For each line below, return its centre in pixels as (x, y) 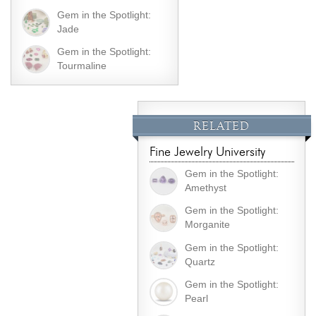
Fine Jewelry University (207, 152)
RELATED (222, 126)
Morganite (207, 225)
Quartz (200, 262)
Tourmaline (82, 66)
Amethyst (205, 188)
